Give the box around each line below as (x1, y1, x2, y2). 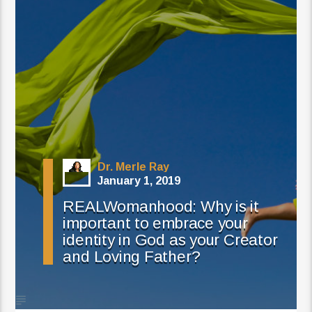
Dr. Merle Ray (97, 161, 170, 173)
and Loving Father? (63, 248, 201, 266)
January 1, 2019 (97, 175, 181, 187)
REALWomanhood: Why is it (63, 198, 260, 216)
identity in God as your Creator (63, 231, 278, 249)
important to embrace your (63, 214, 248, 233)
